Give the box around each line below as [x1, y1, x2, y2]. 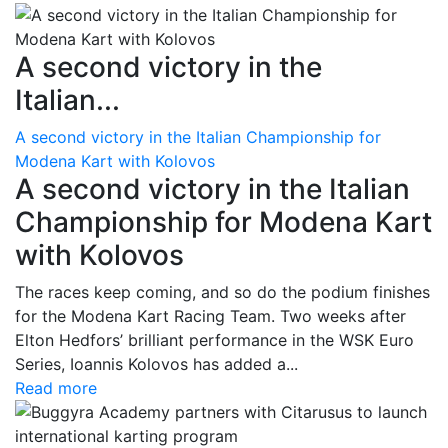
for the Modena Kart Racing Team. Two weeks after [15, 306, 406, 326]
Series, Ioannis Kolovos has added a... [15, 354, 298, 374]
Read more [15, 378, 97, 398]
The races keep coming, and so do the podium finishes [15, 282, 430, 302]
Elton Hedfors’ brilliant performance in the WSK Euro [15, 330, 414, 350]
